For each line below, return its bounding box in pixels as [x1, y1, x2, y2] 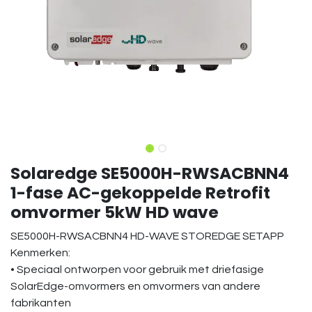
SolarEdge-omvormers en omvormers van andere [10, 281, 260, 292]
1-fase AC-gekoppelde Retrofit [10, 181, 270, 204]
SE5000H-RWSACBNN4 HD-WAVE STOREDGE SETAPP [10, 231, 284, 242]
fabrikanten [10, 297, 71, 309]
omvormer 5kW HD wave [10, 201, 219, 224]
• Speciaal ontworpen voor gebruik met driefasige [10, 264, 264, 275]
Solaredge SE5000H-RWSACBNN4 [10, 162, 289, 185]
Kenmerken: [10, 247, 70, 258]
